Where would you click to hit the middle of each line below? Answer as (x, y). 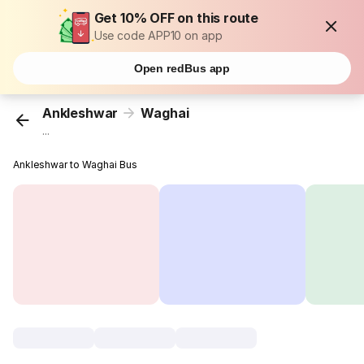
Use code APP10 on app (158, 35)
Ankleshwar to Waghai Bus (76, 165)
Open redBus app (182, 68)
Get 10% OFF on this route (176, 18)
